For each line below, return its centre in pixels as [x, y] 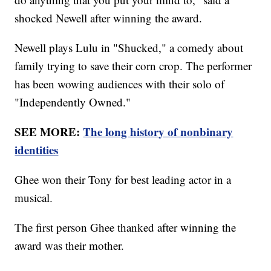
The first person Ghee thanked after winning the [126, 227]
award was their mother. [70, 246]
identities [37, 150]
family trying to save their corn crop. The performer [133, 66]
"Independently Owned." [73, 102]
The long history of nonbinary [158, 132]
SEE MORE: [49, 132]
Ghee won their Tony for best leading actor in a [123, 180]
